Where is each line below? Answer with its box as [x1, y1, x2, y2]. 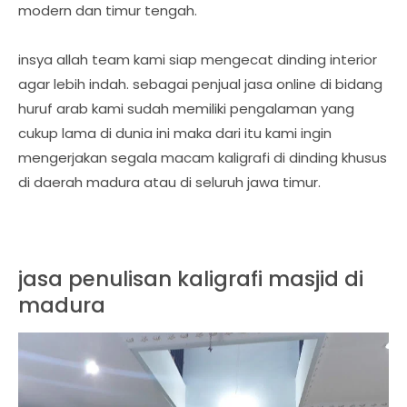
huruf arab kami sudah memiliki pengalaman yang [18, 98, 354, 118]
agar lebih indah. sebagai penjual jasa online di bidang [18, 74, 382, 94]
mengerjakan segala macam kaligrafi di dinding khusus [18, 147, 387, 167]
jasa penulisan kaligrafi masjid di [18, 263, 363, 293]
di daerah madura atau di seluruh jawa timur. [18, 172, 321, 192]
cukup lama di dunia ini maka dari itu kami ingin [18, 123, 332, 143]
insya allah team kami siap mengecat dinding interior [18, 49, 377, 69]
